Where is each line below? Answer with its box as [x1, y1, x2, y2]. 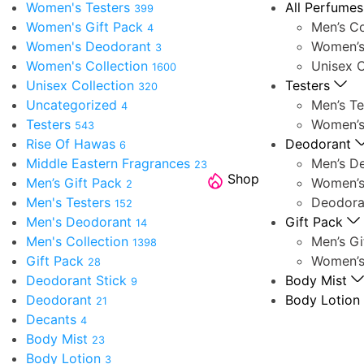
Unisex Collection [26, 76, 138, 93]
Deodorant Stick [26, 271, 131, 288]
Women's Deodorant [26, 37, 155, 54]
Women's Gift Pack [26, 18, 147, 35]
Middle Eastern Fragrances [26, 154, 194, 171]
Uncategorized [26, 96, 121, 113]
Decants [26, 310, 80, 327]
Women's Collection [26, 57, 152, 74]
